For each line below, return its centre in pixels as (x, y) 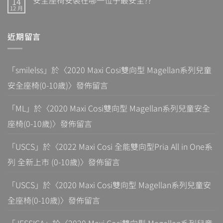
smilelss (29, 70)
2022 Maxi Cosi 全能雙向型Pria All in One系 (136, 147)
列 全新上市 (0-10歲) (44, 162)
